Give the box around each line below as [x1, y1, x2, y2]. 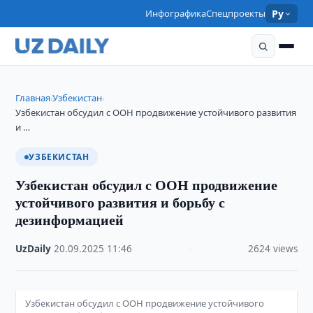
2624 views [247, 242, 298, 255]
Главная [15, 92, 51, 104]
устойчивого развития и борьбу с [15, 192, 226, 212]
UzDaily [15, 242, 52, 255]
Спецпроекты [206, 7, 266, 20]
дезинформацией [15, 210, 124, 230]
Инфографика [145, 7, 207, 20]
